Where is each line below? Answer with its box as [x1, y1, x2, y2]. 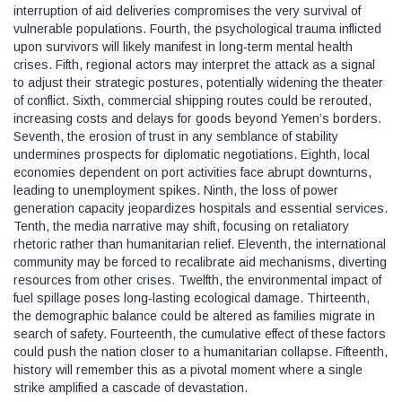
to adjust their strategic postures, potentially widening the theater [13, 74, 383, 90]
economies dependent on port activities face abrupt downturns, [13, 164, 371, 179]
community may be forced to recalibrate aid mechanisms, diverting [13, 254, 387, 269]
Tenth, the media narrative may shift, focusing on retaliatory [13, 218, 349, 233]
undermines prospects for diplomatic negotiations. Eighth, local [13, 146, 370, 162]
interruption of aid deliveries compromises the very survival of [13, 3, 361, 18]
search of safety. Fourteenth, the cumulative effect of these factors [13, 326, 386, 341]
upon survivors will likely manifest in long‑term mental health [13, 39, 353, 54]
